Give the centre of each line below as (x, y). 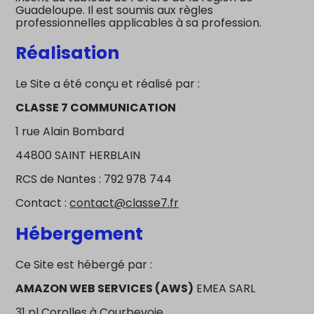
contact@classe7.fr (124, 203)
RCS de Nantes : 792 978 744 (94, 179)
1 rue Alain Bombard (70, 131)
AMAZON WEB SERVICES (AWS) (105, 288)
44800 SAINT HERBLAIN (78, 155)
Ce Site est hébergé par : (86, 264)
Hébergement (80, 233)
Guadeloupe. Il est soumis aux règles (115, 10)
